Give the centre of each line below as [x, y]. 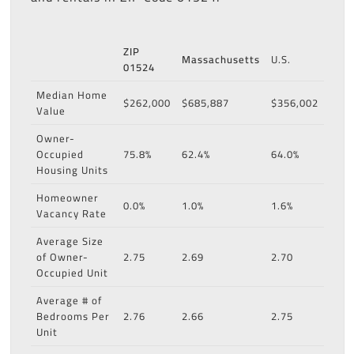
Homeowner [67, 198]
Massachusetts [220, 60]
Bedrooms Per [73, 316]
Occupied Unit [72, 273]
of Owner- [62, 257]
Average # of [69, 301]
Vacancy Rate [71, 214]
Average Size [70, 241]
